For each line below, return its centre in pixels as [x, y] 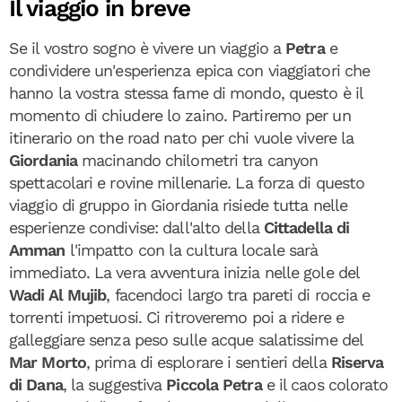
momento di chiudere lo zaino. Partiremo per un [180, 115]
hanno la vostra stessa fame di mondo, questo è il [186, 93]
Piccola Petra [214, 385]
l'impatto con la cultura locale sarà [192, 250]
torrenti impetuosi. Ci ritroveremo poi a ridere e [176, 317]
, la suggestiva [114, 385]
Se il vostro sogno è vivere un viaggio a [145, 48]
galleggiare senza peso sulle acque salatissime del [187, 340]
